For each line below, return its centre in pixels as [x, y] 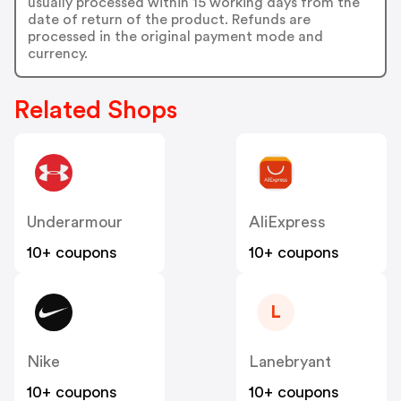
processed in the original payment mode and [175, 37]
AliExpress [287, 222]
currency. [57, 54]
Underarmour [75, 222]
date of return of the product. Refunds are [169, 20]
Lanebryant [290, 361]
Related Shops [96, 110]
